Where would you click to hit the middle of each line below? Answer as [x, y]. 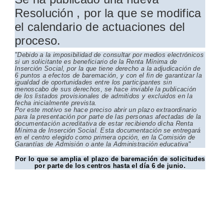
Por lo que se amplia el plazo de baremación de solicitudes [110, 159]
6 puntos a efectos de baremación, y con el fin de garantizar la [108, 75]
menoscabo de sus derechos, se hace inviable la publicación [106, 89]
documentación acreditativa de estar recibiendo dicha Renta [104, 124]
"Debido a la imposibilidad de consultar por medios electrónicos [109, 55]
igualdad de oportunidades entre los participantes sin [93, 82]
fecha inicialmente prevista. [56, 103]
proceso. [38, 40]
